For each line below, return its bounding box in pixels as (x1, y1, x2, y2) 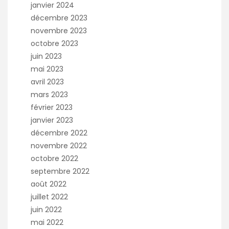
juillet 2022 (31, 192, 68, 202)
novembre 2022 (31, 141, 87, 151)
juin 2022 (31, 204, 62, 215)
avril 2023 (31, 77, 64, 87)
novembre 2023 (31, 26, 87, 36)
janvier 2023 (31, 115, 73, 125)
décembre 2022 (31, 128, 87, 138)
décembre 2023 (31, 13, 87, 23)
